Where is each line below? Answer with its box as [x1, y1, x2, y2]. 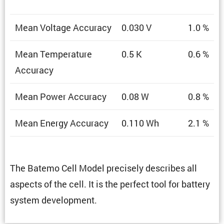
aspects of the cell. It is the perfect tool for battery [10, 178, 210, 190]
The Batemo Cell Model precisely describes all [10, 162, 197, 174]
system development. [10, 194, 97, 206]
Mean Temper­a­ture [15, 47, 92, 60]
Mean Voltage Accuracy [15, 21, 111, 33]
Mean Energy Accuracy [15, 116, 108, 129]
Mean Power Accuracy [15, 90, 106, 102]
